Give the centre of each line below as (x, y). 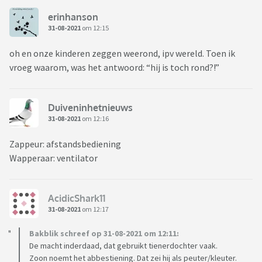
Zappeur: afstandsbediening (65, 144)
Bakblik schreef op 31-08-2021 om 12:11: (104, 234)
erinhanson (73, 17)
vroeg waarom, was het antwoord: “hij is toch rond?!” (115, 68)
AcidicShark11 (77, 198)
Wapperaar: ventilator (54, 158)
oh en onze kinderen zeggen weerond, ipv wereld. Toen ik (122, 54)
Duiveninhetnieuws (90, 107)
